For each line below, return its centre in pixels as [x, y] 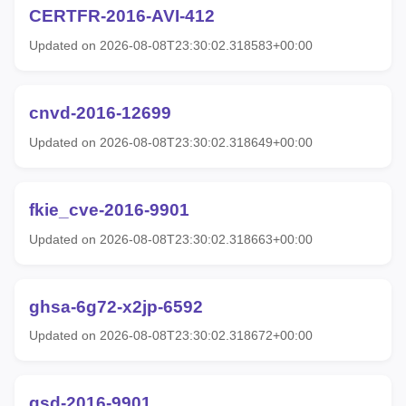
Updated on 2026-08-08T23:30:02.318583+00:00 [171, 46]
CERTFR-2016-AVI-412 [122, 16]
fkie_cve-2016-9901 [109, 209]
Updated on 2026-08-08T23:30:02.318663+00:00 [171, 239]
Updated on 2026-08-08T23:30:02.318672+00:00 [171, 336]
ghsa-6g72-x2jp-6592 [116, 306]
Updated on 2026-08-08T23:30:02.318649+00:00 [171, 142]
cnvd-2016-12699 [100, 113]
